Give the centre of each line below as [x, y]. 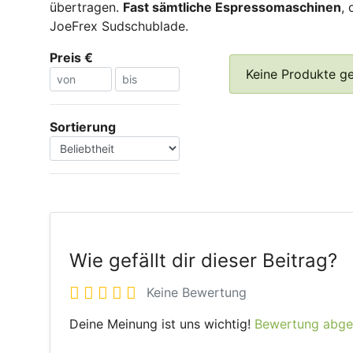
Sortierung [83, 126]
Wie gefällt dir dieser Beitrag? [203, 261]
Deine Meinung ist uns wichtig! [162, 323]
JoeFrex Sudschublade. [119, 26]
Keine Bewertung [197, 292]
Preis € [71, 57]
